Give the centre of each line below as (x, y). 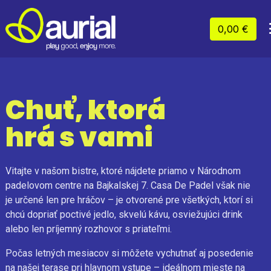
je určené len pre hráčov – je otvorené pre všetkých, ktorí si (129, 200)
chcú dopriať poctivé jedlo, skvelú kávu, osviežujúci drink (124, 214)
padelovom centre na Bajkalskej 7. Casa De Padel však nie (128, 185)
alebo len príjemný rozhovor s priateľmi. (88, 229)
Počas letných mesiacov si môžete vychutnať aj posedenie (129, 253)
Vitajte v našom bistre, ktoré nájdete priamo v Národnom (123, 171)
